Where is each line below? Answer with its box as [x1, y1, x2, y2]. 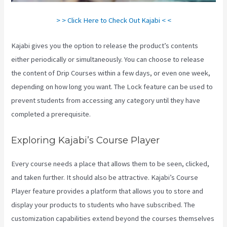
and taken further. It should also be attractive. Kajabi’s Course [11, 172, 199, 182]
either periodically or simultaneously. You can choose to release [11, 55, 205, 64]
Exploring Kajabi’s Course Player [11, 134, 160, 146]
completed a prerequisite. [11, 109, 91, 119]
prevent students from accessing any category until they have [11, 96, 201, 105]
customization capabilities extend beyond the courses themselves [11, 213, 215, 223]
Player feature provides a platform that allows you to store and [11, 186, 204, 196]
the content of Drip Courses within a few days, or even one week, [11, 68, 211, 78]
